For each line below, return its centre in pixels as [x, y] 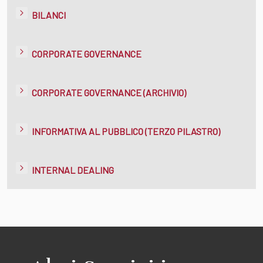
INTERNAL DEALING [73, 170]
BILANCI [49, 15]
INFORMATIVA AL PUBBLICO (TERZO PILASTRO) [126, 131]
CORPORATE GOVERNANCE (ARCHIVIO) [109, 92]
